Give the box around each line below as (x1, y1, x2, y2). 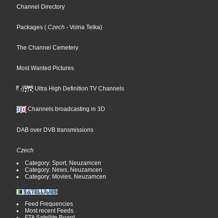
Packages (17, 24, 43, 31)
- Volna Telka (65, 24, 101, 31)
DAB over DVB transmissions (17, 127, 94, 134)
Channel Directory (17, 3, 65, 11)
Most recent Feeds (25, 207, 74, 215)
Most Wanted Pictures (17, 65, 74, 72)
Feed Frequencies (25, 200, 73, 208)
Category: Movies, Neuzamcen (25, 173, 107, 181)
